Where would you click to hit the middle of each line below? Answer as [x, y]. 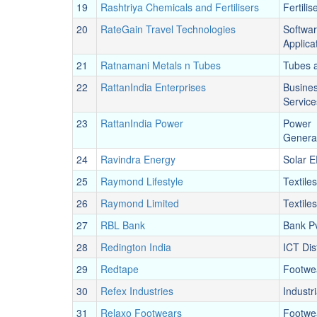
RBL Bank [123, 225]
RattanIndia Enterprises [153, 87]
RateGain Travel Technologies [168, 29]
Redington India [136, 247]
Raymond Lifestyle [142, 181]
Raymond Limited [140, 203]
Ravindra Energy [138, 159]
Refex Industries [137, 291]
